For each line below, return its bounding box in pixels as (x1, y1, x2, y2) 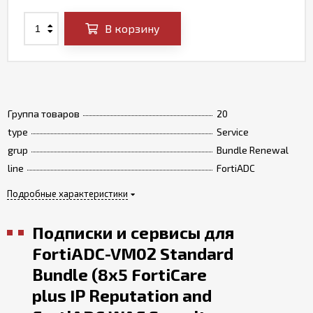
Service (217, 126, 249, 138)
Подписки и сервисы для (32, 222, 234, 243)
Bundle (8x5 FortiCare (32, 264, 207, 285)
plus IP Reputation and (32, 285, 212, 306)
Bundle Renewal (217, 144, 289, 156)
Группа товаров (8, 108, 80, 120)
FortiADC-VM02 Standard (32, 243, 233, 264)
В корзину (105, 21, 160, 35)
